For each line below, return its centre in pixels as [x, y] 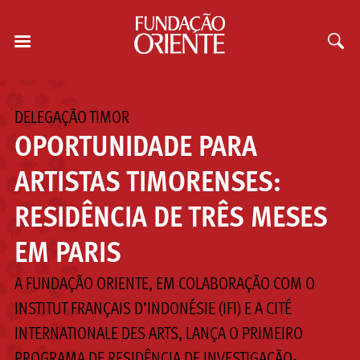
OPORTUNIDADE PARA [135, 148]
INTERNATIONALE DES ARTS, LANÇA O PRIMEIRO [158, 335]
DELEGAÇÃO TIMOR [72, 119]
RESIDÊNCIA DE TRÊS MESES [171, 219]
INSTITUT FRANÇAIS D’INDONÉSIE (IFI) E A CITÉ [153, 310]
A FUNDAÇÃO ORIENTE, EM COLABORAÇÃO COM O [164, 285]
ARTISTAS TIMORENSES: [147, 184]
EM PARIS [67, 254]
